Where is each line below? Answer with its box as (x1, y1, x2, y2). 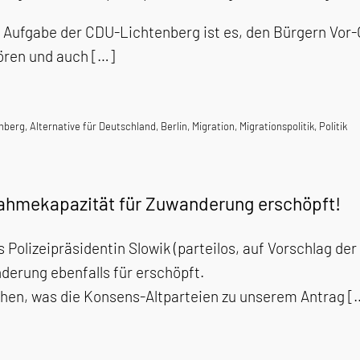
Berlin (161, 120, 187, 133)
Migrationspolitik (239, 120, 314, 133)
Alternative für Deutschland (30, 120, 156, 133)
